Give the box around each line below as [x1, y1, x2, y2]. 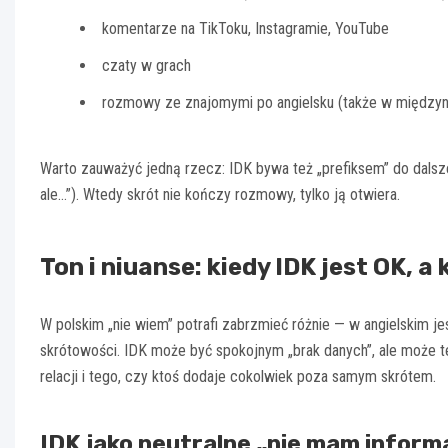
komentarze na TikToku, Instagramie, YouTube [102, 18, 389, 38]
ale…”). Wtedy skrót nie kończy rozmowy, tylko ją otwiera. [40, 184, 400, 204]
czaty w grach [102, 55, 191, 75]
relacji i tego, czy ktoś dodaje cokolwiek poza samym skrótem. [40, 366, 436, 386]
